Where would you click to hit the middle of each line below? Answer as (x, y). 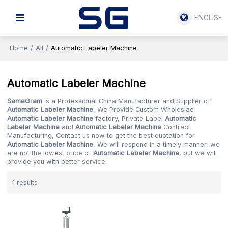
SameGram (25, 101)
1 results (25, 182)
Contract (176, 127)
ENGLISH (209, 18)
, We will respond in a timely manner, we (157, 145)
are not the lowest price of (50, 153)
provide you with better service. (57, 162)
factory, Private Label (129, 119)
